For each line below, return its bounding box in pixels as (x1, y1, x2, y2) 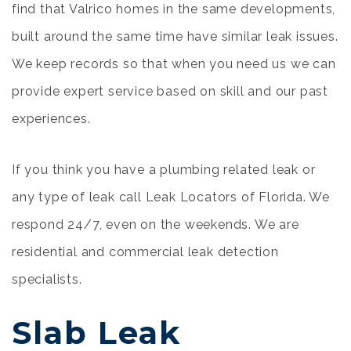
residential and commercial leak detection (12, 244, 279, 259)
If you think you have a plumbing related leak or (12, 162, 316, 177)
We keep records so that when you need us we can (12, 56, 336, 71)
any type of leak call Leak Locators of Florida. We (12, 190, 330, 204)
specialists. (12, 272, 82, 287)
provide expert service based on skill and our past (12, 84, 328, 99)
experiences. (12, 111, 91, 126)
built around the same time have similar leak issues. (12, 29, 338, 44)
